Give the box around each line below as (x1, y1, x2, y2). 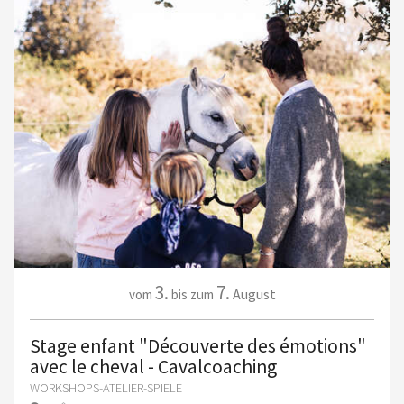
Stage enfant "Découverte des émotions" (30, 334, 366, 358)
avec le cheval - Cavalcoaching (30, 354, 277, 379)
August (232, 285, 276, 303)
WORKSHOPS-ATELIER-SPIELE (30, 380, 182, 396)
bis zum (170, 286, 214, 303)
